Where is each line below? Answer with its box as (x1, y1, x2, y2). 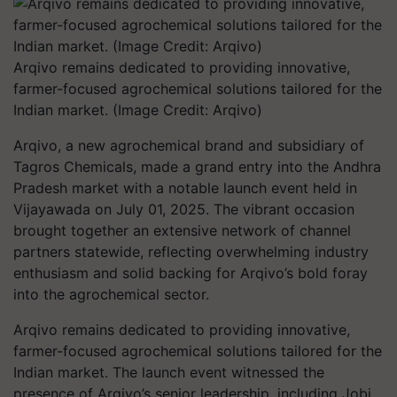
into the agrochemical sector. (13, 285, 209, 303)
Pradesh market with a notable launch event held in (13, 179, 357, 197)
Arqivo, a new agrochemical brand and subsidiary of (13, 136, 364, 154)
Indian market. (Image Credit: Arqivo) (13, 101, 262, 119)
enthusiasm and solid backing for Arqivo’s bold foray (13, 264, 368, 282)
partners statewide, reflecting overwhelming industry (13, 243, 369, 261)
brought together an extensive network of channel (13, 222, 351, 239)
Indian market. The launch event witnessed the (13, 363, 324, 381)
